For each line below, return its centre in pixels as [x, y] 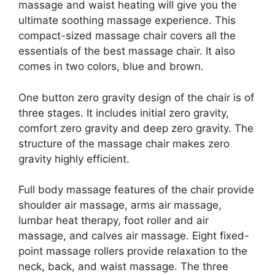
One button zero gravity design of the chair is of [136, 97]
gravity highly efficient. [74, 159]
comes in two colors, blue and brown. [111, 67]
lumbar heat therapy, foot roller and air [114, 221]
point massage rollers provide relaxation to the [133, 251]
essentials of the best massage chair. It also [127, 51]
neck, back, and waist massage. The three [123, 267]
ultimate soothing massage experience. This [127, 21]
